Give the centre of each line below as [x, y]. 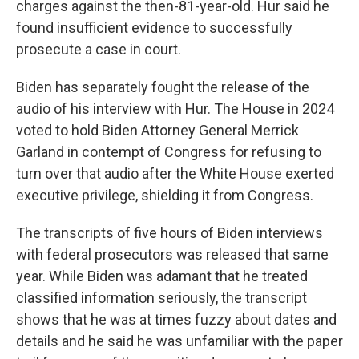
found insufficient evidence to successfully [154, 28]
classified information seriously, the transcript [161, 298]
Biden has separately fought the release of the [163, 87]
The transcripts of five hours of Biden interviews [169, 233]
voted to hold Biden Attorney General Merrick [157, 130]
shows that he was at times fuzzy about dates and [176, 319]
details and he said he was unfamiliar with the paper [179, 341]
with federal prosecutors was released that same [172, 254]
